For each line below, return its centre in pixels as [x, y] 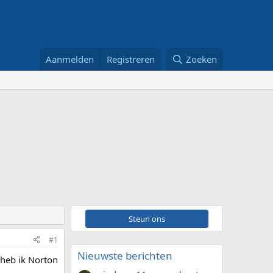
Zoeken [201, 59]
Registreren [131, 59]
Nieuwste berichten [125, 255]
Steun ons [147, 218]
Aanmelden [70, 59]
